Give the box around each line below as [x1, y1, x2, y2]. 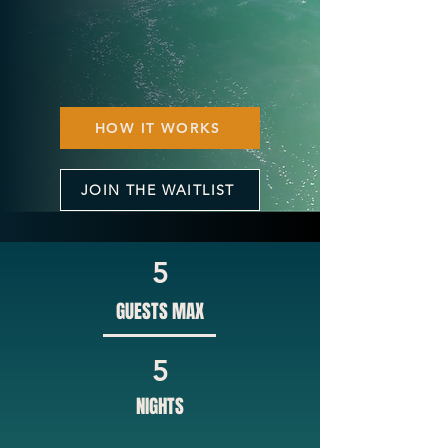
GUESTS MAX [116, 297, 204, 325]
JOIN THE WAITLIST [81, 181, 235, 199]
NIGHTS [136, 392, 184, 420]
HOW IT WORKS [95, 119, 221, 137]
